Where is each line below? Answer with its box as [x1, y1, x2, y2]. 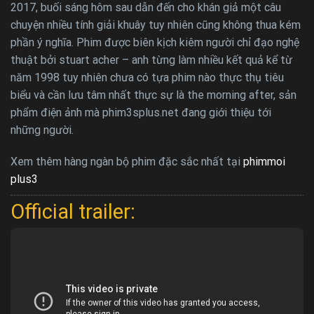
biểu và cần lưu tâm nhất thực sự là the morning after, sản [11, 88, 296, 102]
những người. [11, 123, 74, 137]
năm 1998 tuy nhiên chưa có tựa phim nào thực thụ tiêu [11, 71, 284, 85]
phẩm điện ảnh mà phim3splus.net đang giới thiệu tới [11, 106, 271, 120]
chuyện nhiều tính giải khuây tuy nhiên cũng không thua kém [11, 18, 301, 32]
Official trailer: [11, 200, 135, 224]
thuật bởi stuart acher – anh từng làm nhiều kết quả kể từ [11, 53, 292, 67]
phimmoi [243, 155, 285, 169]
